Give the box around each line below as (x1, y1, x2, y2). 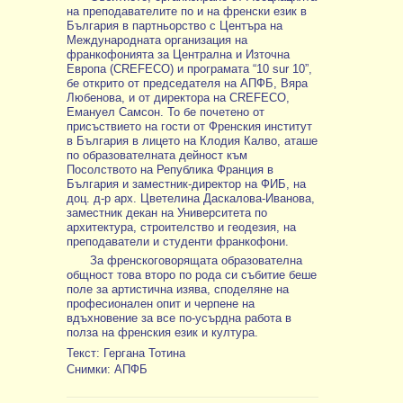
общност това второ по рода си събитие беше (67, 267, 317, 282)
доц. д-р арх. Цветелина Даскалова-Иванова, (67, 192, 315, 206)
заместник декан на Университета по (67, 206, 267, 220)
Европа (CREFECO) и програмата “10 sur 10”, (67, 62, 312, 76)
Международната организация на (67, 33, 247, 48)
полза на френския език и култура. (67, 325, 258, 339)
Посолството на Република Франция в (67, 163, 273, 177)
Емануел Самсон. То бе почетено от (67, 105, 264, 120)
